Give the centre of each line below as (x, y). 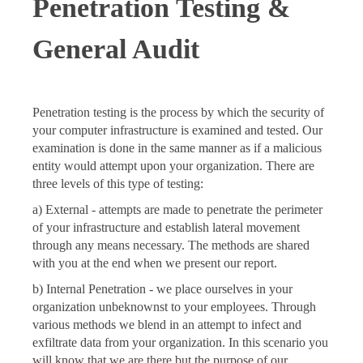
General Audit (116, 49)
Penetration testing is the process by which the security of (178, 113)
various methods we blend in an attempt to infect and (167, 325)
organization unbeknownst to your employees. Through (174, 307)
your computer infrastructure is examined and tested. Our (177, 130)
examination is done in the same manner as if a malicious (177, 148)
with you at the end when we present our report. (155, 263)
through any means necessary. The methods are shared (171, 246)
